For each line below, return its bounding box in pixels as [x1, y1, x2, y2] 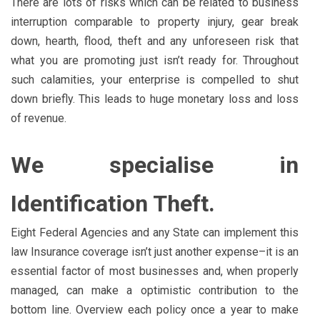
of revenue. [11, 111, 66, 125]
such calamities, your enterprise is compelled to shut [11, 72, 299, 86]
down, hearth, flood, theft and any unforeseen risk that [11, 34, 299, 48]
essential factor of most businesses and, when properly [11, 264, 299, 278]
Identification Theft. [11, 189, 215, 217]
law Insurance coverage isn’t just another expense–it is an [11, 244, 299, 259]
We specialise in [11, 151, 299, 179]
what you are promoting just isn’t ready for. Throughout [11, 53, 299, 67]
